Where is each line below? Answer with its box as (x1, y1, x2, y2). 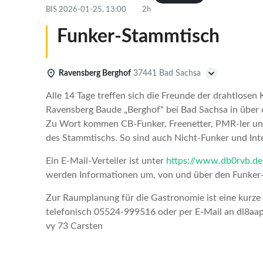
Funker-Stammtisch (57, 27, 220, 46)
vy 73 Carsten (46, 221, 103, 231)
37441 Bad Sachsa (133, 69, 201, 77)
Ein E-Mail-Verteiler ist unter (46, 156, 166, 166)
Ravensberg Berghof (59, 69, 131, 77)
